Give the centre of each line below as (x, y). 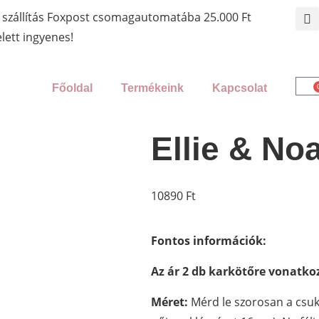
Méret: (169, 302)
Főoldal (73, 88)
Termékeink (153, 88)
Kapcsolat (240, 88)
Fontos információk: (209, 241)
